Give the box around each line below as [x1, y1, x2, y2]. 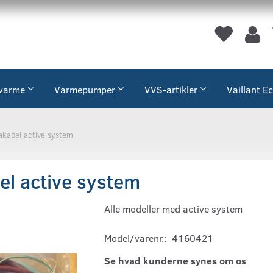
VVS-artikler [144, 83, 197, 96]
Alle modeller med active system [104, 202, 245, 216]
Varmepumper [54, 83, 115, 96]
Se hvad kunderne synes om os [104, 254, 246, 268]
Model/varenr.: [104, 232, 169, 245]
